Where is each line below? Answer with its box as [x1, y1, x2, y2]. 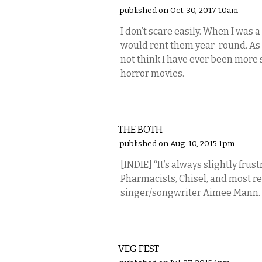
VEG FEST [118, 243, 159, 254]
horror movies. [120, 68, 184, 79]
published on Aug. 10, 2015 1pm [119, 139, 235, 149]
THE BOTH [118, 124, 163, 135]
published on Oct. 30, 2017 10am [119, 6, 238, 15]
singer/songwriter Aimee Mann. [120, 187, 260, 198]
